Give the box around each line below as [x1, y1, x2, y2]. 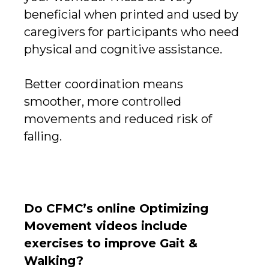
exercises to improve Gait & [24, 236, 198, 251]
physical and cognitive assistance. [24, 41, 222, 56]
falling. [24, 128, 62, 144]
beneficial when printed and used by [24, 7, 238, 22]
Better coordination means [24, 76, 183, 91]
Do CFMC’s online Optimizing [24, 201, 208, 216]
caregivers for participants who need [24, 24, 239, 39]
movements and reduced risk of [24, 111, 212, 126]
